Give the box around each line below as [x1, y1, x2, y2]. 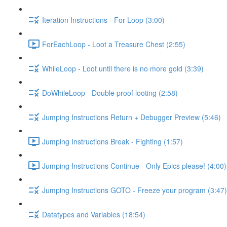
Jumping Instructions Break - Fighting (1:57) [42, 136, 183, 146]
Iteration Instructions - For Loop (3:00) [42, 14, 165, 25]
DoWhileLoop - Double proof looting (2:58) [42, 87, 178, 98]
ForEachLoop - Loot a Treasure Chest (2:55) [42, 39, 185, 49]
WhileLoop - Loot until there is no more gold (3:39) [42, 63, 204, 73]
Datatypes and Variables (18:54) [42, 209, 145, 219]
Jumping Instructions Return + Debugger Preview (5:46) [42, 111, 221, 122]
